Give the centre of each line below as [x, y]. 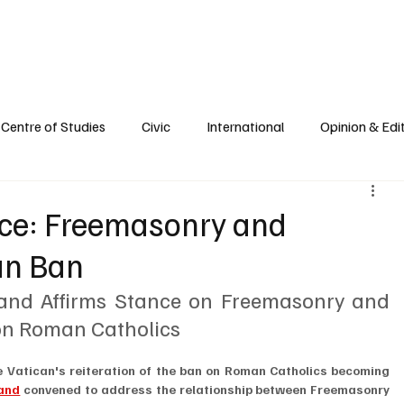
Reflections [353, 23]
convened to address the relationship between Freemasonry [205, 390]
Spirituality [275, 23]
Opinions [203, 23]
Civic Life [49, 23]
